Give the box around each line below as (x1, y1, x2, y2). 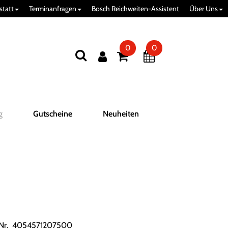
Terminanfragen (29, 4, 76, 13)
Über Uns (189, 4, 218, 13)
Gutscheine (33, 109, 72, 119)
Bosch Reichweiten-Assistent (92, 4, 179, 13)
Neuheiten (103, 109, 139, 119)
